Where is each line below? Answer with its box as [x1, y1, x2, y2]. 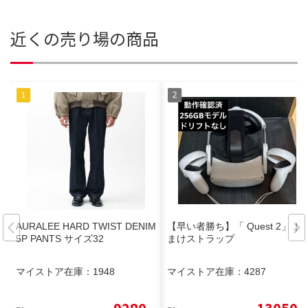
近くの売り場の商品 [10, 26, 159, 51]
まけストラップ [167, 232, 234, 244]
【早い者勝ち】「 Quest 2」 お [167, 220, 303, 232]
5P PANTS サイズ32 [16, 232, 104, 244]
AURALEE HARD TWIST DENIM [16, 220, 156, 232]
